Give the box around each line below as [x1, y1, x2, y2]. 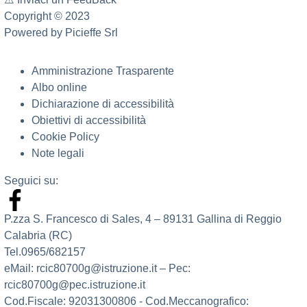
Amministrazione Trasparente [32, 64, 174, 77]
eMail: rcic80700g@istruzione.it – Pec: [4, 262, 191, 274]
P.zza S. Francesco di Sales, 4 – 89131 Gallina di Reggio [4, 212, 282, 225]
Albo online [32, 81, 87, 93]
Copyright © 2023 [4, 10, 90, 22]
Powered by [4, 26, 65, 38]
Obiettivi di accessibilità [32, 114, 146, 126]
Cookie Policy [32, 130, 99, 143]
